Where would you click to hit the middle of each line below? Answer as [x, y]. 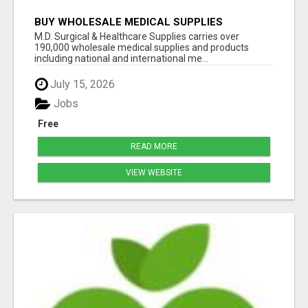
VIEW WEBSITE [154, 173]
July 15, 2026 [81, 84]
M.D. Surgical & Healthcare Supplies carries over [137, 36]
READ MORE [154, 147]
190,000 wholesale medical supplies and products [142, 47]
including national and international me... [121, 58]
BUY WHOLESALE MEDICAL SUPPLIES [129, 22]
